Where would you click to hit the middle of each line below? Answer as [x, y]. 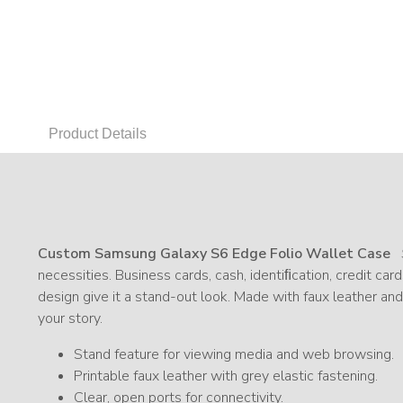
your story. [70, 318]
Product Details [98, 134]
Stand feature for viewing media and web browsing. [234, 354]
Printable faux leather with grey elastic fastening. [226, 376]
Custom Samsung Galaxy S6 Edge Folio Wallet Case [214, 254]
